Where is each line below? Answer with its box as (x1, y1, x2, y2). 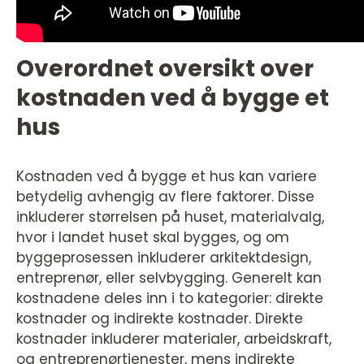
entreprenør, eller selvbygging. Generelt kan (16, 268, 322, 288)
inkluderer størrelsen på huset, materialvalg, (16, 207, 324, 227)
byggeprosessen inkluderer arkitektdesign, (16, 248, 311, 267)
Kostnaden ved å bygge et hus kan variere (16, 167, 317, 186)
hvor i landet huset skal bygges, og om (16, 227, 289, 247)
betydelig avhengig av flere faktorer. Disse (16, 187, 314, 206)
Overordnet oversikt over (16, 53, 314, 84)
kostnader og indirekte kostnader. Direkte (16, 309, 303, 328)
